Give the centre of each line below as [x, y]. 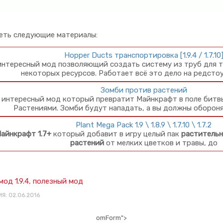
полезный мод [58, 181]
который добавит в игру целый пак [116, 134]
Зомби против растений [144, 90]
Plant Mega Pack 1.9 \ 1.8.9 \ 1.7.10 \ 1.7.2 [144, 125]
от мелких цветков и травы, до [161, 143]
